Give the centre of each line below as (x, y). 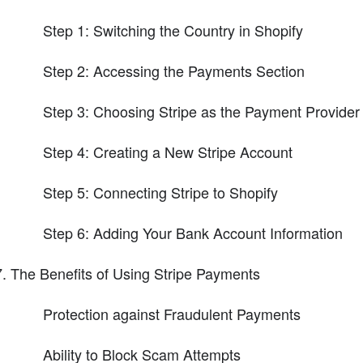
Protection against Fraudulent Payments (171, 313)
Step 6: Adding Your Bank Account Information (192, 232)
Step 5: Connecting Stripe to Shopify (160, 192)
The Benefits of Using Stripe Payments (135, 273)
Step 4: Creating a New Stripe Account (167, 151)
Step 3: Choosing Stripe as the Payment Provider (201, 111)
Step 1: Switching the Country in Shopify (173, 30)
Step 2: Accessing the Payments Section (173, 70)
